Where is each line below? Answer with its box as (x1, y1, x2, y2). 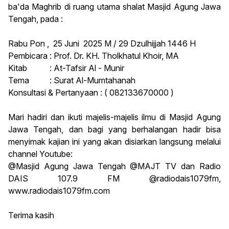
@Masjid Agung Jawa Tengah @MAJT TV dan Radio (8, 161, 221, 172)
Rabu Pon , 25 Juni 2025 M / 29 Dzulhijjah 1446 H (8, 38, 198, 49)
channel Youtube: (8, 149, 75, 159)
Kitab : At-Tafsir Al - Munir (8, 63, 124, 74)
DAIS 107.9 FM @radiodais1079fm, (8, 173, 221, 184)
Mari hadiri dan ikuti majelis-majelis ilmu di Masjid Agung (8, 112, 221, 123)
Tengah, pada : (8, 14, 63, 25)
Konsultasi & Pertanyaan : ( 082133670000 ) (8, 87, 174, 98)
